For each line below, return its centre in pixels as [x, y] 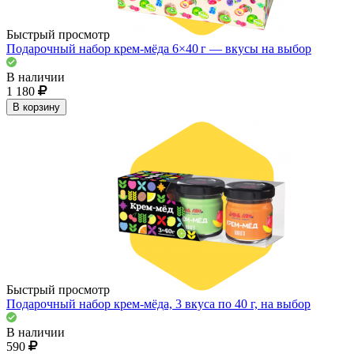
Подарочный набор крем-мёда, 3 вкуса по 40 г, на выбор [158, 303]
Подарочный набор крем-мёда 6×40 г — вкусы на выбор [159, 48]
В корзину [36, 107]
